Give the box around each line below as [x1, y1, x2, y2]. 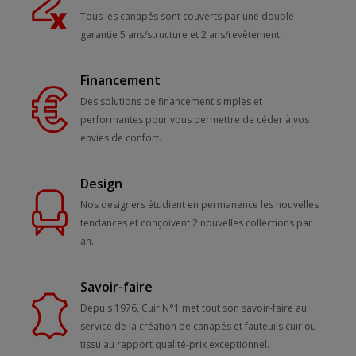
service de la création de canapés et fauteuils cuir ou [79, 319, 316, 333]
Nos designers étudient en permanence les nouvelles [79, 198, 319, 211]
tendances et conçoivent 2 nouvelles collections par [79, 216, 312, 230]
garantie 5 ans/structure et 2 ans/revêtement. [79, 28, 282, 41]
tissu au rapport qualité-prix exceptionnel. [79, 338, 269, 351]
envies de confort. [79, 131, 161, 145]
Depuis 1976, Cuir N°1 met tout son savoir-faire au [79, 301, 307, 315]
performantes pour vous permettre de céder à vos [79, 113, 309, 126]
